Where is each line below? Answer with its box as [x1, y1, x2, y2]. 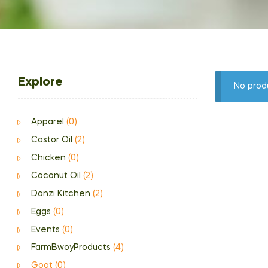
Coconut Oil [31, 172, 81, 180]
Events [31, 226, 60, 234]
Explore [18, 77, 63, 89]
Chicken [31, 154, 66, 162]
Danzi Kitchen [31, 190, 90, 198]
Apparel [31, 118, 64, 126]
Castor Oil [31, 136, 72, 144]
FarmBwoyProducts [31, 243, 111, 252]
